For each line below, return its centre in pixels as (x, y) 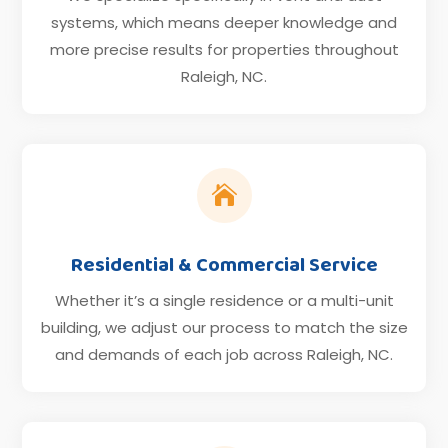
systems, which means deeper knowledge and (224, 22)
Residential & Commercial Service (224, 264)
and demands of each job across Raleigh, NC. (224, 354)
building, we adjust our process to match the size (224, 327)
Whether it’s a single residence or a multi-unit (224, 300)
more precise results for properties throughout (224, 49)
